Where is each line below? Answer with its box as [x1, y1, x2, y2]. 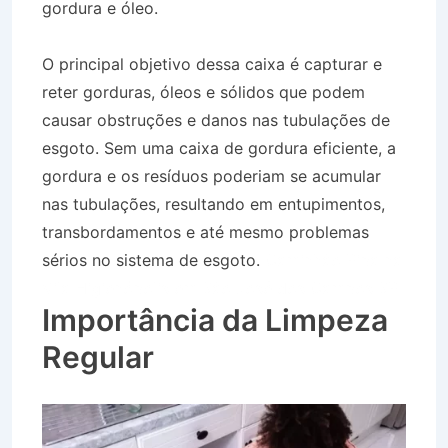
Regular [42, 338, 154, 375]
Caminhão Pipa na [265, 249, 402, 270]
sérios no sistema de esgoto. [42, 249, 265, 270]
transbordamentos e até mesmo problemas [42, 221, 369, 242]
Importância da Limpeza [42, 301, 388, 338]
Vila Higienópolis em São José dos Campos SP [42, 277, 398, 298]
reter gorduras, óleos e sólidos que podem [42, 81, 365, 102]
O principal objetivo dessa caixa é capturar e [42, 53, 382, 74]
